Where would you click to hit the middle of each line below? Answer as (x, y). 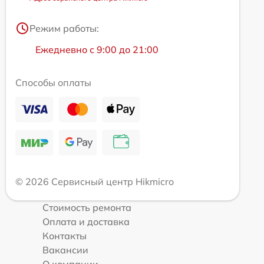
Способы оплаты (53, 82)
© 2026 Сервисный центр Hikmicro (95, 181)
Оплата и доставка (86, 221)
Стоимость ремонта (87, 207)
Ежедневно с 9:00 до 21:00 (97, 49)
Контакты (65, 235)
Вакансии (65, 250)
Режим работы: (64, 28)
